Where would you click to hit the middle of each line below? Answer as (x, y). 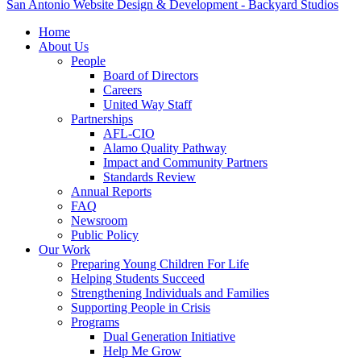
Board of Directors (151, 75)
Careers (122, 89)
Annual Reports (111, 191)
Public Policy (105, 234)
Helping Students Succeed (138, 278)
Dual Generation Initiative (169, 336)
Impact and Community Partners (185, 162)
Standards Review (149, 176)
